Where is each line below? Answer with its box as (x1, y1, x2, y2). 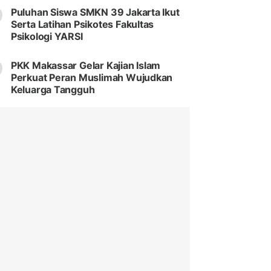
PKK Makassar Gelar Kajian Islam (10, 59, 161, 72)
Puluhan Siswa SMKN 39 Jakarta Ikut (10, 6, 180, 19)
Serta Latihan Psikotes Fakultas (10, 18, 154, 31)
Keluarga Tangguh (10, 83, 95, 96)
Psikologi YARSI (10, 30, 85, 43)
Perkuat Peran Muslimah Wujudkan (10, 71, 173, 84)
